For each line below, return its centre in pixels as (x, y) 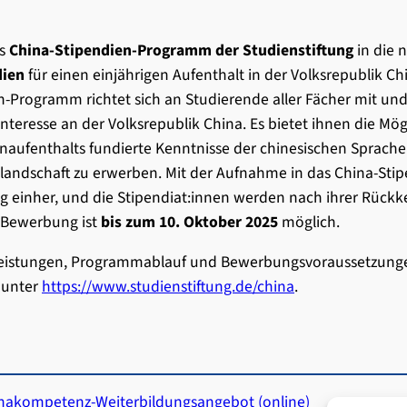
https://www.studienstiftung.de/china (168, 287)
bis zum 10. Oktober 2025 (189, 222)
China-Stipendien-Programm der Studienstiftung (181, 50)
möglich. (309, 222)
